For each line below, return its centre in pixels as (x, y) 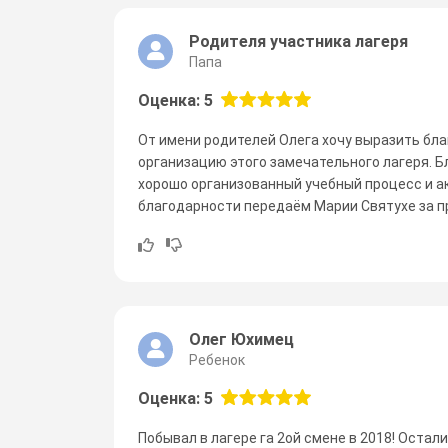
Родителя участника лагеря (298, 41)
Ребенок (217, 359)
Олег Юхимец (241, 339)
